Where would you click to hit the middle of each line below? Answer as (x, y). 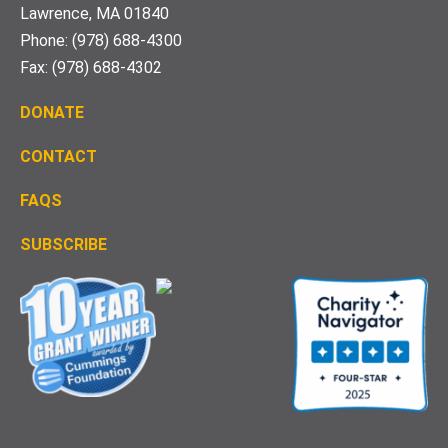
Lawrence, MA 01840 (94, 13)
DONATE (52, 112)
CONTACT (58, 156)
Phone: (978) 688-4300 (101, 40)
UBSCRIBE (69, 244)
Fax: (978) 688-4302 (91, 67)
